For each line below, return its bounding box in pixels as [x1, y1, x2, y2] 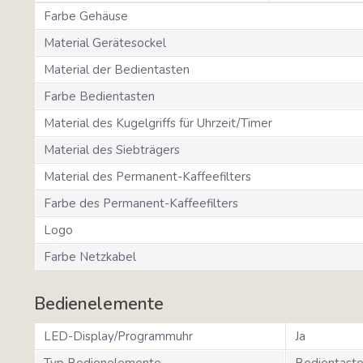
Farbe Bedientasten [44, 88, 155, 105]
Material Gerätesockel [44, 34, 166, 51]
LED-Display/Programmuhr [44, 327, 193, 344]
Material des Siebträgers [44, 141, 180, 158]
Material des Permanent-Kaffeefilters [44, 168, 251, 185]
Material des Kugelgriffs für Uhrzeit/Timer [44, 114, 272, 131]
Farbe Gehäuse [44, 7, 128, 24]
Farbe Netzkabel [44, 248, 136, 265]
